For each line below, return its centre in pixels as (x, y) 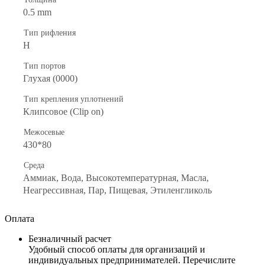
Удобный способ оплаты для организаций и (117, 249)
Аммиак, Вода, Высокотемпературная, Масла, (116, 177)
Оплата (20, 218)
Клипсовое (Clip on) (63, 111)
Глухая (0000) (50, 78)
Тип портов (45, 66)
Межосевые (44, 132)
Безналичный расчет (70, 238)
